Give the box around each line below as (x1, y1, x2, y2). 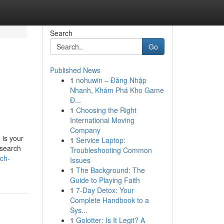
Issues (69, 155, 90, 165)
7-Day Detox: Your (75, 185, 134, 195)
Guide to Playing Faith (69, 175, 140, 185)
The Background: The (75, 165, 145, 175)
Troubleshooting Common (69, 145, 152, 155)
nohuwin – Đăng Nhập (75, 75, 146, 85)
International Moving (69, 115, 134, 125)
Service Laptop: (75, 135, 125, 145)
